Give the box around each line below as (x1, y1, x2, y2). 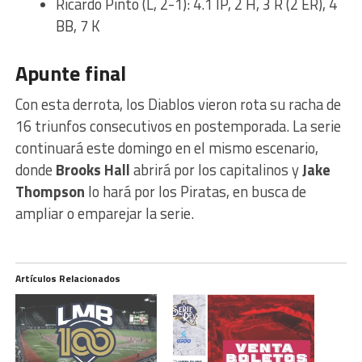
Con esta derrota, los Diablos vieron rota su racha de (15, 93, 341, 116)
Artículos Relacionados (15, 271, 120, 287)
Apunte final (15, 57, 126, 90)
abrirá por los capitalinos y (129, 158, 302, 182)
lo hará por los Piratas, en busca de (84, 180, 306, 204)
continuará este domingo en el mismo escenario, (15, 137, 318, 160)
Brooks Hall (55, 158, 130, 182)
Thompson (15, 180, 85, 204)
